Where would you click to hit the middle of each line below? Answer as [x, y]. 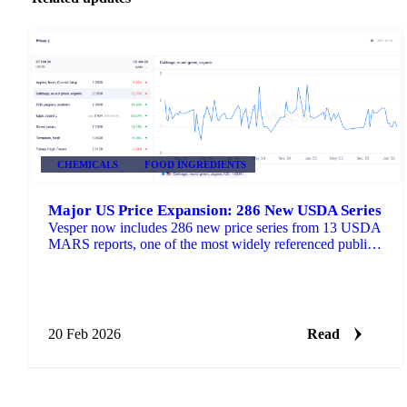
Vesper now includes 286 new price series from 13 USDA [215, 228]
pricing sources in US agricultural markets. [170, 261]
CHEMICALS [88, 165]
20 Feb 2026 [84, 334]
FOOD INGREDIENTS [195, 165]
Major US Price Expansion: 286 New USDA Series [215, 211]
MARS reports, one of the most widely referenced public [211, 244]
